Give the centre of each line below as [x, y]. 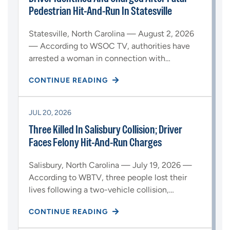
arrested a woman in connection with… [100, 59]
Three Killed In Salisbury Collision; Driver [106, 130]
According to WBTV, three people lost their [108, 178]
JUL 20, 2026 [50, 113]
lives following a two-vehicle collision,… [101, 190]
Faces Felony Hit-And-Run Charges [95, 142]
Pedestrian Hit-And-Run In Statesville [100, 11]
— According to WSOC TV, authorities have [109, 46]
